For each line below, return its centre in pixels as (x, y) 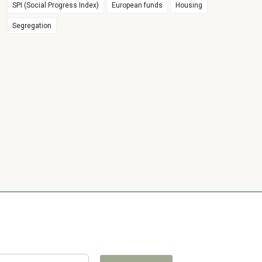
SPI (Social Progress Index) (56, 5)
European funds (137, 5)
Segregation (32, 26)
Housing (189, 5)
